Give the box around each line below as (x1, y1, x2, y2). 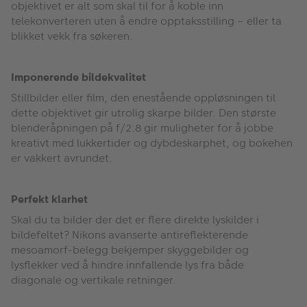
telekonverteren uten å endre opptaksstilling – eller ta (11, 12, 282, 29)
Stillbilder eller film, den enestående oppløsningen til (11, 89, 275, 106)
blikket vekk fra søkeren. (11, 27, 133, 44)
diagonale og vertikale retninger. (11, 271, 176, 288)
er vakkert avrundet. (11, 149, 112, 166)
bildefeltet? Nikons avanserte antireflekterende (11, 226, 248, 243)
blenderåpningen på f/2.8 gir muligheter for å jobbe (11, 119, 273, 136)
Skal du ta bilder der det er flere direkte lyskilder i (11, 211, 259, 228)
